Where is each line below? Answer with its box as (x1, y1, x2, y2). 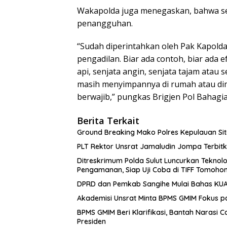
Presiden (77, 216, 106, 226)
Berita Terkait (77, 114, 139, 127)
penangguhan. (77, 17, 133, 29)
